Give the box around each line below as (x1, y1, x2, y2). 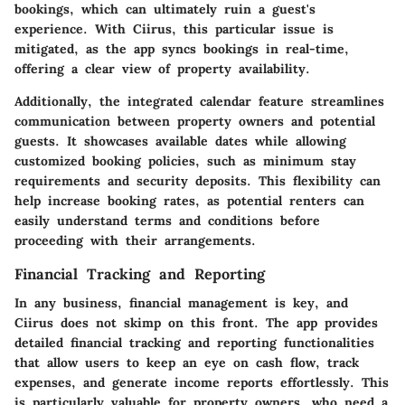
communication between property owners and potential (14, 112, 375, 129)
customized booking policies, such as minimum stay (14, 152, 356, 169)
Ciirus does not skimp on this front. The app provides (14, 315, 378, 332)
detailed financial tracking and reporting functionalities (14, 334, 374, 352)
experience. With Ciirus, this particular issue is (14, 20, 334, 37)
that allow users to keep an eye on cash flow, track (14, 354, 359, 372)
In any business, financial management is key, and (14, 295, 348, 312)
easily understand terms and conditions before (14, 212, 320, 229)
